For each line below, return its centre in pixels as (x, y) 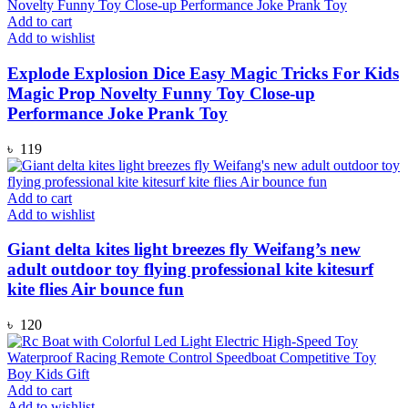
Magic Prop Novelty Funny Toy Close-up (161, 93)
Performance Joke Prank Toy (117, 113)
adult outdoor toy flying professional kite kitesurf (190, 270)
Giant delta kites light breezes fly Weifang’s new (184, 250)
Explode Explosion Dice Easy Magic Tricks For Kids (203, 73)
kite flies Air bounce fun (96, 290)
